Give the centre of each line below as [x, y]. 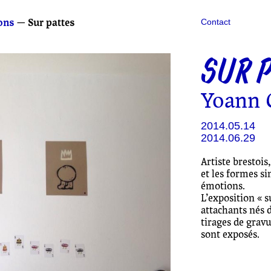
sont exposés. [230, 235]
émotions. [223, 186]
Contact [216, 22]
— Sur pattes [45, 23]
